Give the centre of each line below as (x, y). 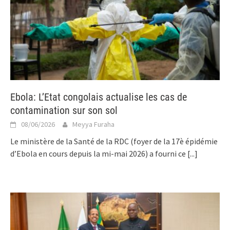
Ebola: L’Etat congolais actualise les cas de (99, 97)
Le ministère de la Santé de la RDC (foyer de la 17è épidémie (114, 141)
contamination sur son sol (64, 111)
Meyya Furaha (93, 124)
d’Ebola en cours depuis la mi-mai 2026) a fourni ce (99, 154)
